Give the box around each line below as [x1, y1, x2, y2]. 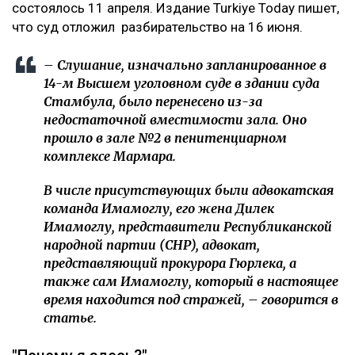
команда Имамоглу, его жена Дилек [44, 200, 274, 217]
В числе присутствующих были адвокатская [44, 182, 334, 199]
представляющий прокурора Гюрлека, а [44, 255, 296, 272]
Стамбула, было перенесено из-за [44, 94, 262, 110]
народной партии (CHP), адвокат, [44, 237, 260, 254]
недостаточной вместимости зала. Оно [44, 112, 307, 128]
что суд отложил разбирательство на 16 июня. [12, 19, 303, 36]
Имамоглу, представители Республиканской [44, 219, 332, 235]
